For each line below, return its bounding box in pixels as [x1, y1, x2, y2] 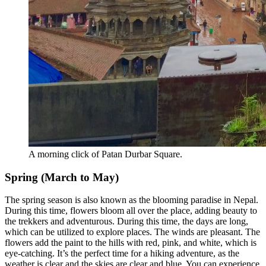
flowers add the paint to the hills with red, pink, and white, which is [5, 237, 256, 248]
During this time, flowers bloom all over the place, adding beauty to [5, 205, 257, 216]
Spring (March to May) [5, 170, 119, 183]
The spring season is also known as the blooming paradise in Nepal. [5, 195, 258, 205]
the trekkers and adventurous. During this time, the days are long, [5, 216, 248, 227]
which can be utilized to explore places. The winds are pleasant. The [5, 227, 260, 237]
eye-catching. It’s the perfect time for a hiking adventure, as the [5, 248, 239, 259]
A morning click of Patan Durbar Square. [28, 148, 182, 159]
